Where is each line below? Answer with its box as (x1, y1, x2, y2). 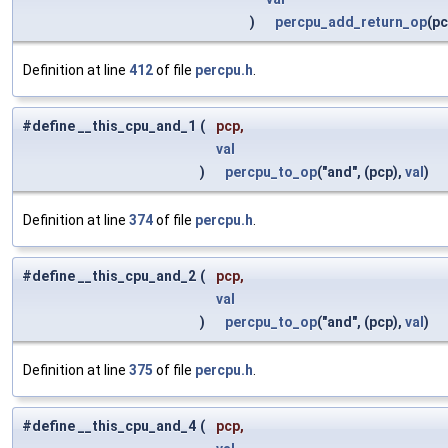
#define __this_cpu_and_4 (22, 418, 196, 435)
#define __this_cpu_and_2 (22, 268, 196, 285)
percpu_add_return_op (275, 14, 427, 31)
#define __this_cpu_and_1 (22, 118, 196, 135)
